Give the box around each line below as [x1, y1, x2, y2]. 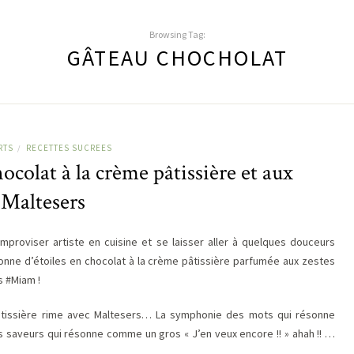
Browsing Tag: [149, 28, 205, 40]
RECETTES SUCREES [26, 141, 112, 153]
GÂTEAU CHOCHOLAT [66, 43, 288, 72]
